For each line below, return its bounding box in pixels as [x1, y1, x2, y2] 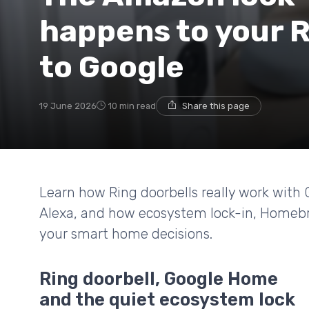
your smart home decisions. [39, 225, 212, 242]
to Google [39, 48, 184, 85]
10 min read [108, 100, 156, 111]
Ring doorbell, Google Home [39, 268, 278, 290]
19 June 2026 [39, 100, 97, 111]
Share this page [182, 100, 250, 111]
